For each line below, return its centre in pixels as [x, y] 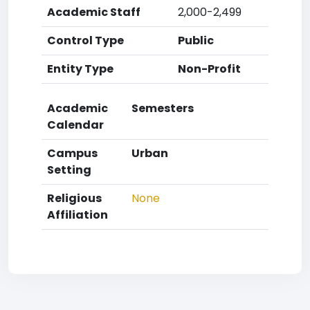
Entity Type [80, 69]
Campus [72, 153]
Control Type [85, 40]
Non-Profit [209, 69]
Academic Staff [94, 12]
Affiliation [77, 215]
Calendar [75, 125]
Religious [74, 198]
